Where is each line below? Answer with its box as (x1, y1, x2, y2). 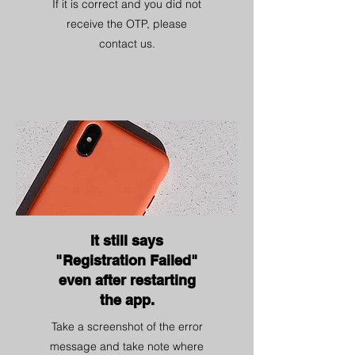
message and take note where (50, 339, 204, 353)
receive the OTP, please (67, 17, 187, 31)
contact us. (98, 36, 155, 51)
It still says (90, 232, 163, 249)
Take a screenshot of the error (51, 319, 203, 334)
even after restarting (58, 272, 196, 288)
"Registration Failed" (55, 252, 198, 269)
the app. (99, 292, 155, 308)
